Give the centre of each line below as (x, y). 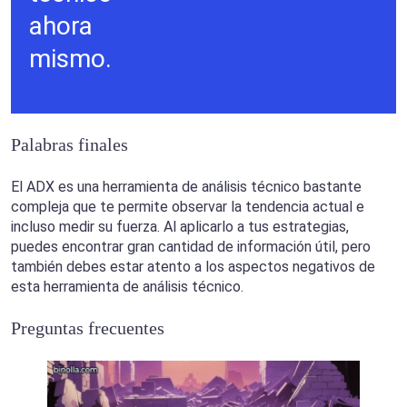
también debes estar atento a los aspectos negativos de (193, 267)
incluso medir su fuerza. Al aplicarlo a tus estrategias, (180, 227)
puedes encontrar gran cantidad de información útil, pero (191, 247)
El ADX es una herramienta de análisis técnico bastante (186, 187)
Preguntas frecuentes (88, 328)
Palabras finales (69, 145)
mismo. (70, 59)
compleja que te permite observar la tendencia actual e (188, 207)
